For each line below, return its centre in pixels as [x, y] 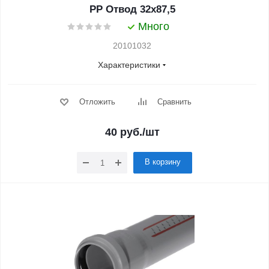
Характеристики [129, 65]
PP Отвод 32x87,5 [132, 9]
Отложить [97, 102]
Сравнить [174, 102]
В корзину [163, 162]
